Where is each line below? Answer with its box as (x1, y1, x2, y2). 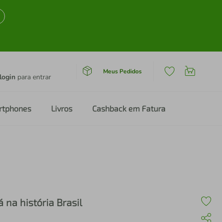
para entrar (15, 72, 51, 82)
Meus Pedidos (103, 67, 142, 75)
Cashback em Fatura (92, 104, 166, 113)
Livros (51, 104, 72, 113)
